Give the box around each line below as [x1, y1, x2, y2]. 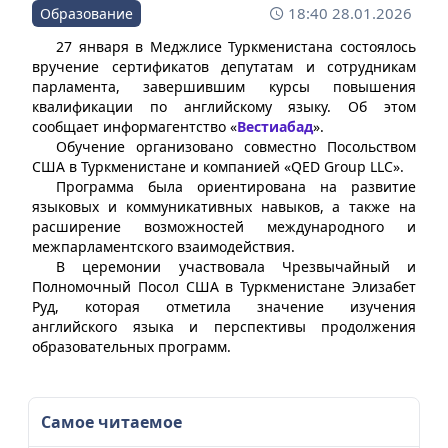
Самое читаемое [41, 411, 182, 433]
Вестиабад [237, 117, 313, 136]
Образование [40, 4, 133, 23]
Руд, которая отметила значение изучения [32, 297, 416, 316]
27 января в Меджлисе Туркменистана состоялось [56, 37, 416, 56]
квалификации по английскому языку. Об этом [32, 97, 416, 116]
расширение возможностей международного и [32, 217, 416, 236]
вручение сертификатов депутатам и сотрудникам [32, 57, 416, 76]
